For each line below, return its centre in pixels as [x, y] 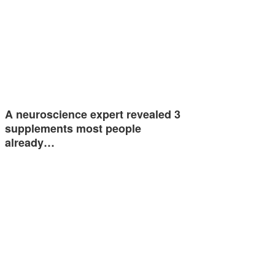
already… [30, 142]
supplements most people [73, 128]
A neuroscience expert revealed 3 [93, 114]
